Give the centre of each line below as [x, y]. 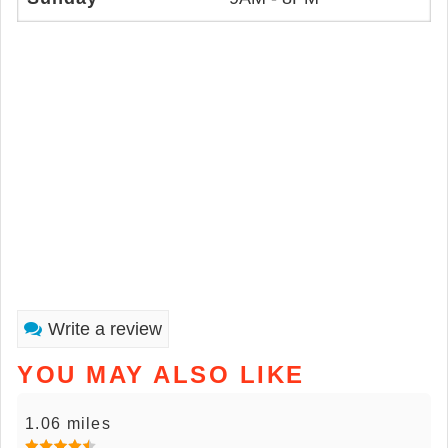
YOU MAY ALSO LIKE [161, 374]
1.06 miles [68, 423]
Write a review [105, 329]
